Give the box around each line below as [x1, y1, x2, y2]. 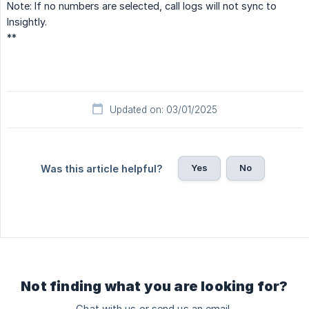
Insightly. [7, 15, 47, 28]
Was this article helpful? [40, 162, 163, 175]
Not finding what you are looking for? [21, 277, 288, 295]
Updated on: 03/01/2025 [110, 103, 217, 115]
